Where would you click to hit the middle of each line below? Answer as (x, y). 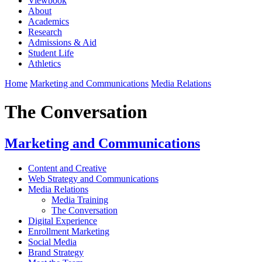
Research (45, 32)
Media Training (80, 199)
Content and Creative (67, 168)
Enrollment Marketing (69, 231)
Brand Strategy (56, 252)
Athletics (44, 63)
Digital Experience (63, 220)
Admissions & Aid (62, 42)
